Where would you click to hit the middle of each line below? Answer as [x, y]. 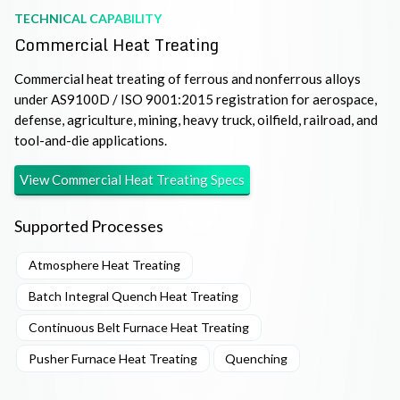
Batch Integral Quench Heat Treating [133, 296]
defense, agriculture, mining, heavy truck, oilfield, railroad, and [196, 120]
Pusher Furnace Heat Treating [112, 358]
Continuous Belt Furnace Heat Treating [138, 328]
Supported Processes [89, 226]
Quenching [257, 358]
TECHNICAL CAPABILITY [88, 19]
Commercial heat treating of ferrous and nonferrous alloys [187, 79]
